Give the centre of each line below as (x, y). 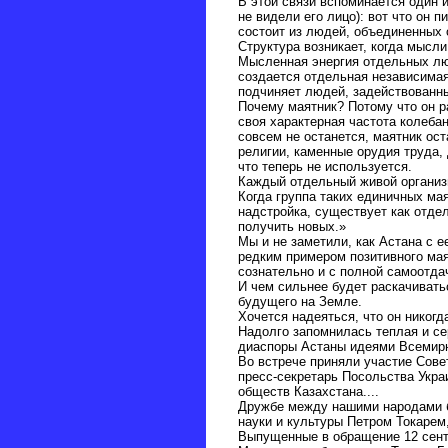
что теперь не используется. (324, 167)
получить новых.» (291, 227)
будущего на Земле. (299, 302)
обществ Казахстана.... (308, 392)
